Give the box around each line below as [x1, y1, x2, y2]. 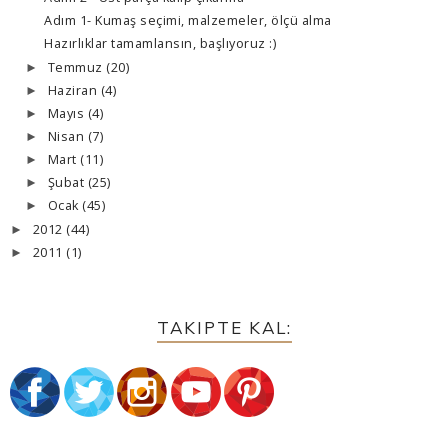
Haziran [47, 81, 101, 99]
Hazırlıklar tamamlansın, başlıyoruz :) [44, 35, 276, 53]
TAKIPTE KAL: [156, 316, 292, 338]
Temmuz [47, 58, 107, 76]
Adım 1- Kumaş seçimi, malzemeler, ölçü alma [44, 12, 332, 30]
